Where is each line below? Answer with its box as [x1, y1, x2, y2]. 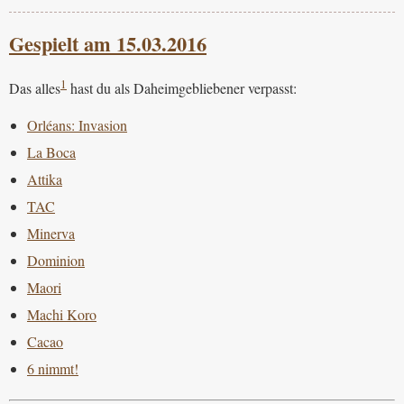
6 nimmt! [27, 358, 78, 378]
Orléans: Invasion [27, 115, 127, 134]
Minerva [27, 223, 75, 243]
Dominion [27, 250, 85, 270]
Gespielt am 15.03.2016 [9, 29, 207, 60]
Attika [27, 169, 62, 188]
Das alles [9, 78, 60, 98]
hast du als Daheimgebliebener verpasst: [67, 78, 297, 98]
